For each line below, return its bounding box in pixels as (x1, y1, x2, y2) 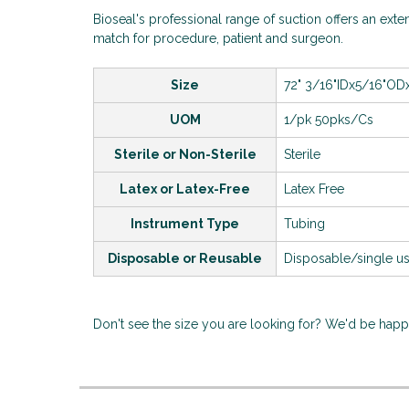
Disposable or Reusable (108, 250, 262, 266)
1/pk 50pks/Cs (284, 111, 374, 127)
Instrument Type (131, 215, 239, 231)
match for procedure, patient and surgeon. (93, 30, 343, 46)
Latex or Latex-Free (120, 181, 250, 196)
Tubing (284, 215, 326, 231)
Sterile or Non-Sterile (113, 146, 257, 162)
